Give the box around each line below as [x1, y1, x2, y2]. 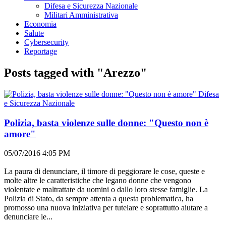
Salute [24, 29, 44, 37]
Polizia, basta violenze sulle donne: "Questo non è [4, 117, 208, 128]
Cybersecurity [24, 38, 69, 46]
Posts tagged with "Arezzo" [4, 66, 147, 79]
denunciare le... [4, 212, 52, 221]
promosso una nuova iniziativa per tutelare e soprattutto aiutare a [4, 203, 208, 212]
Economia [24, 20, 56, 28]
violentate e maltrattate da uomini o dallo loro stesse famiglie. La [4, 185, 208, 194]
